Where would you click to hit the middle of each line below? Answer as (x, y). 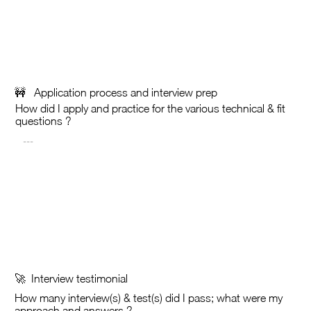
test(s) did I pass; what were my (207, 297)
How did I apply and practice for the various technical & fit (150, 108)
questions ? (43, 120)
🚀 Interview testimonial (72, 278)
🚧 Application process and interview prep (116, 93)
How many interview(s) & (73, 297)
